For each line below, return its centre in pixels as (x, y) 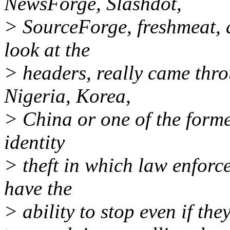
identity (34, 142)
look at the (47, 50)
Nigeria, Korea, (68, 96)
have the (38, 188)
